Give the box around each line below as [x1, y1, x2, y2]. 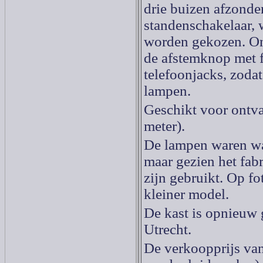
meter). [144, 118, 185, 134]
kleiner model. [144, 186, 229, 202]
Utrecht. [144, 221, 191, 237]
